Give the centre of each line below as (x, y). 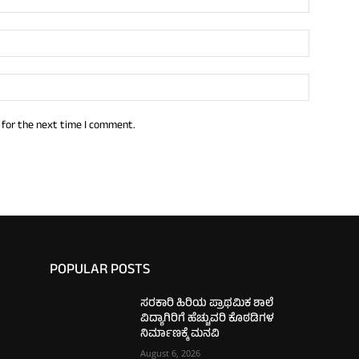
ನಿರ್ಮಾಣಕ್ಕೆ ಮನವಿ (180, 334)
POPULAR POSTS (100, 270)
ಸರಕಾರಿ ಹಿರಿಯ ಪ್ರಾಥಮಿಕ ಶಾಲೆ (207, 304)
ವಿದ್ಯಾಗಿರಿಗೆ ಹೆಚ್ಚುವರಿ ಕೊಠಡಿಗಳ (208, 319)
